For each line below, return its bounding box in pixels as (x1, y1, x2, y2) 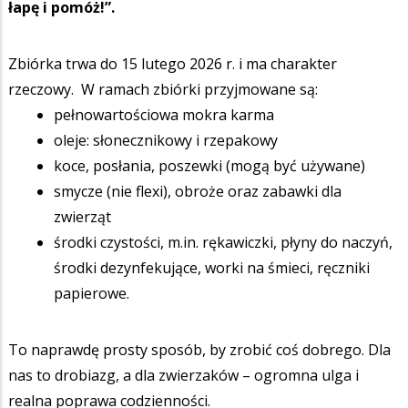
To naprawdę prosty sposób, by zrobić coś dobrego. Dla (8, 339, 391, 360)
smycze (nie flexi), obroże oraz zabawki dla (54, 180, 342, 201)
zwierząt (54, 206, 111, 227)
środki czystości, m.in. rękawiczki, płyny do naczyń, (54, 231, 393, 252)
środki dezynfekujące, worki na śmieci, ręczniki (54, 257, 370, 278)
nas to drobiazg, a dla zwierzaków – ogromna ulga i (8, 364, 359, 385)
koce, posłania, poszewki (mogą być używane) (54, 155, 365, 176)
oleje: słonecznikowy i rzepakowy (54, 129, 278, 150)
